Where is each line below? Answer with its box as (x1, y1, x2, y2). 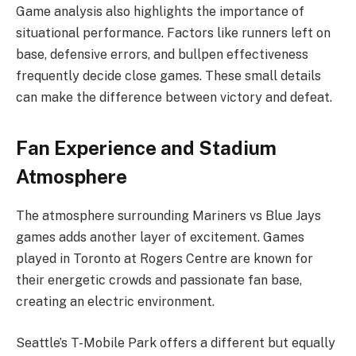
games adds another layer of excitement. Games (16, 230, 304, 246)
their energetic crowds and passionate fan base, (16, 273, 302, 288)
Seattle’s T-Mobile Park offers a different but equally (16, 335, 335, 350)
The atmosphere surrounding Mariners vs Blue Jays (16, 208, 321, 224)
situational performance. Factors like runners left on (16, 25, 331, 41)
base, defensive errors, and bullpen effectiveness (16, 46, 308, 62)
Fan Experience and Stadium (16, 137, 277, 160)
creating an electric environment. (16, 294, 215, 310)
